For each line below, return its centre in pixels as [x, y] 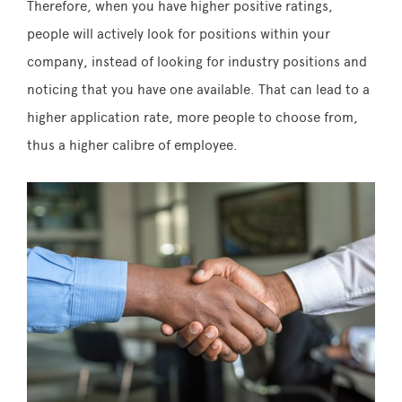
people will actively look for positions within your [179, 34]
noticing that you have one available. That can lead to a [198, 89]
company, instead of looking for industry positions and [197, 61]
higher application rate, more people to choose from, [192, 117]
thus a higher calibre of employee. [132, 145]
